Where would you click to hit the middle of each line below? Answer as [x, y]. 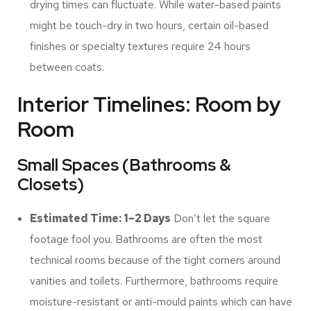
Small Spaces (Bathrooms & [124, 165]
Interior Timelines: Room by [149, 104]
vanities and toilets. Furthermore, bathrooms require [154, 281]
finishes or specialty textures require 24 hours [140, 47]
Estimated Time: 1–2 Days [100, 219]
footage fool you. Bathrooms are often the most [146, 239]
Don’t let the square [220, 219]
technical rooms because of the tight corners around [155, 260]
